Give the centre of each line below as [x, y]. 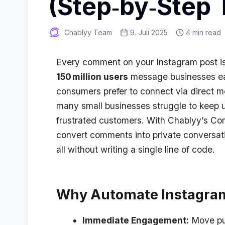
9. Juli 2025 [149, 32]
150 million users [92, 76]
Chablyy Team [88, 32]
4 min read [203, 32]
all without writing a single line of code [134, 149]
